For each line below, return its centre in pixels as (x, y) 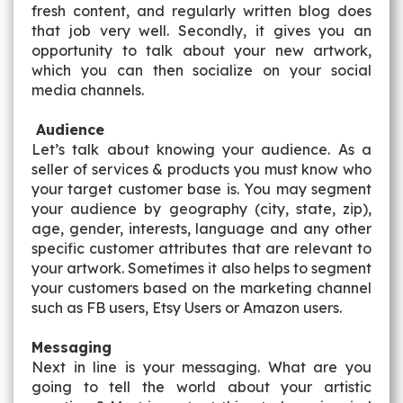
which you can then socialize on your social (201, 70)
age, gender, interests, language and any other (201, 228)
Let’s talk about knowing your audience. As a (201, 149)
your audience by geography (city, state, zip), (201, 209)
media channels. (91, 90)
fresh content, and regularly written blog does (201, 11)
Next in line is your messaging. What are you (201, 367)
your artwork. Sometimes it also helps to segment (201, 268)
